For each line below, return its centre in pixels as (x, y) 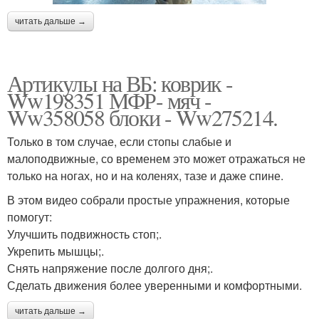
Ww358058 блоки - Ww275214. (142, 117)
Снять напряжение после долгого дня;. (110, 268)
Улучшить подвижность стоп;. (84, 234)
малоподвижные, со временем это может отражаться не (156, 158)
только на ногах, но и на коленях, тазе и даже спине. (145, 175)
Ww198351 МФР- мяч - (109, 100)
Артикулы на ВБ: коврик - (120, 83)
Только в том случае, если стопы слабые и (119, 141)
